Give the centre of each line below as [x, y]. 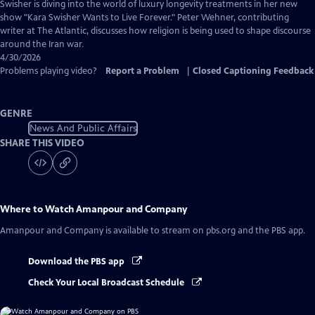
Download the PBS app [77, 262]
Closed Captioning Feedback [253, 71]
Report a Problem [142, 71]
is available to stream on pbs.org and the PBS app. [204, 231]
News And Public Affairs [83, 128]
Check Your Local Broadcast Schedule [107, 283]
